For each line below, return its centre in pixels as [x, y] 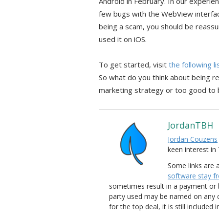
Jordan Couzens [193, 139]
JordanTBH [190, 125]
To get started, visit [134, 65]
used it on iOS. [123, 39]
